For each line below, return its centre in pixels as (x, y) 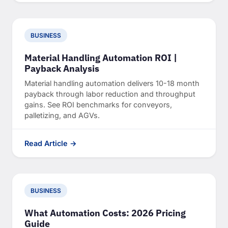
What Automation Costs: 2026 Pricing (105, 213)
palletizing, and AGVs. (62, 116)
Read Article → (51, 144)
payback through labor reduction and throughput (110, 94)
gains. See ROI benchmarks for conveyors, (98, 105)
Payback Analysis (62, 69)
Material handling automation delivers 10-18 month (112, 83)
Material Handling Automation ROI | (101, 58)
